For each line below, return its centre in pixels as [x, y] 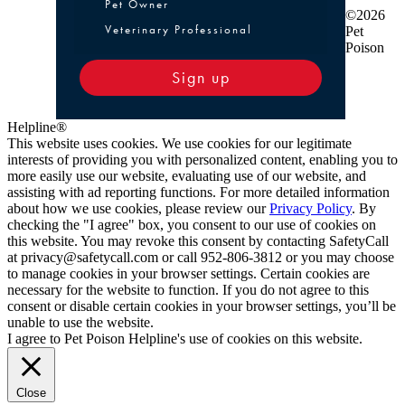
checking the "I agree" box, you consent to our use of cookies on [192, 224]
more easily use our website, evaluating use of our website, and [187, 175]
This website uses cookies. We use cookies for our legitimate [179, 143]
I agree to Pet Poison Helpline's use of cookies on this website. [185, 338]
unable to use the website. [80, 322]
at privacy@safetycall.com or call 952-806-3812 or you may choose [201, 257]
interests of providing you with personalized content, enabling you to [202, 159]
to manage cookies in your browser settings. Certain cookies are [188, 273]
